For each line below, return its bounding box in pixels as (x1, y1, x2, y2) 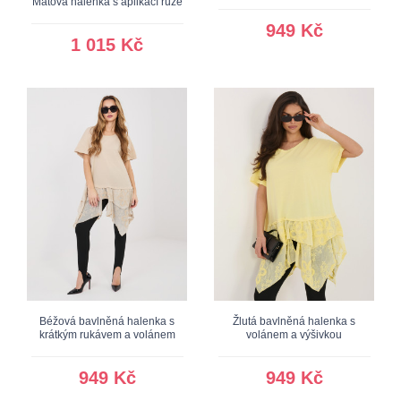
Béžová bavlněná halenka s (39, 315, 175, 328)
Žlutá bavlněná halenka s (233, 315, 355, 328)
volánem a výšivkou (246, 328, 342, 342)
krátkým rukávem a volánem (38, 328, 175, 342)
